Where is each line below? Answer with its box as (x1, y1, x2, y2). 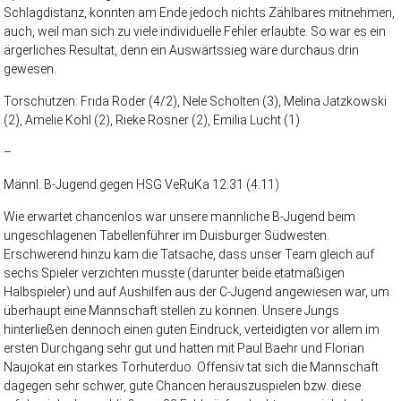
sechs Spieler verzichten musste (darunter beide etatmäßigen (4, 266, 346, 281)
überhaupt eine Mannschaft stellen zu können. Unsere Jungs (4, 303, 340, 319)
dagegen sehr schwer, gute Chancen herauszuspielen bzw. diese (4, 379, 362, 394)
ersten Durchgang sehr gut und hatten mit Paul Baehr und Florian (4, 341, 365, 356)
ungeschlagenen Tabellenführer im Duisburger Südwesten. (4, 228, 330, 243)
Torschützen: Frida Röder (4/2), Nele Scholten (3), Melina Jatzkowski (4, 94, 388, 109)
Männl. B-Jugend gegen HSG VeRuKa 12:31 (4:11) (4, 177, 280, 192)
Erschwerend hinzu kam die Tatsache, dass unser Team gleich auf (4, 247, 375, 262)
